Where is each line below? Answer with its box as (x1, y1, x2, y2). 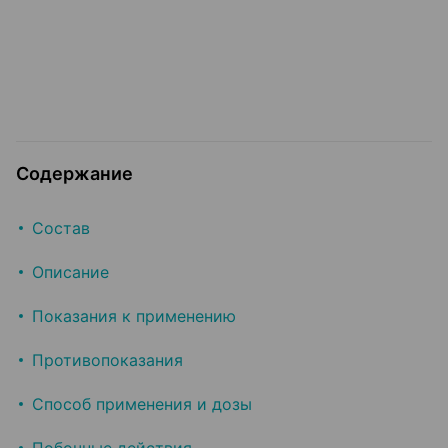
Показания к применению (32, 306, 236, 327)
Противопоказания (32, 350, 183, 371)
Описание (32, 262, 109, 283)
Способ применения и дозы (32, 394, 252, 415)
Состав (32, 218, 90, 239)
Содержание (16, 163, 133, 185)
